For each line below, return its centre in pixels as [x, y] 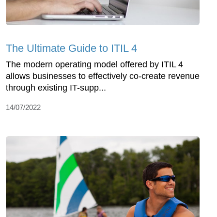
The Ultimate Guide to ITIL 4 [71, 48]
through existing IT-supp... [56, 87]
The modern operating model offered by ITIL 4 [94, 64]
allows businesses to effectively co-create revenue [103, 76]
